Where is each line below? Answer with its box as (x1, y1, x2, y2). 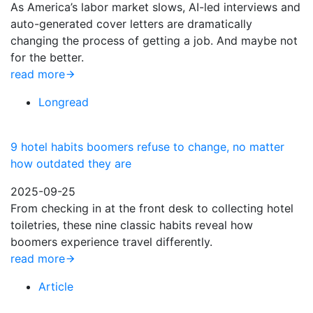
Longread (38, 95, 89, 109)
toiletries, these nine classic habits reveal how (10, 218, 253, 232)
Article (38, 279, 73, 293)
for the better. (10, 50, 84, 64)
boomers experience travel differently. (10, 235, 212, 249)
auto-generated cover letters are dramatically (10, 17, 252, 31)
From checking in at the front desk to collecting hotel (10, 201, 293, 215)
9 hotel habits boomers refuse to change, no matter (10, 140, 284, 154)
